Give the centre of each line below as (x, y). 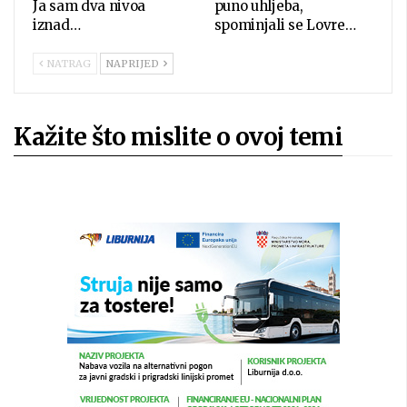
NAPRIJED (134, 64)
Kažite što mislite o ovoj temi (178, 137)
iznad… (57, 25)
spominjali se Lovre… (285, 25)
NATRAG (68, 64)
